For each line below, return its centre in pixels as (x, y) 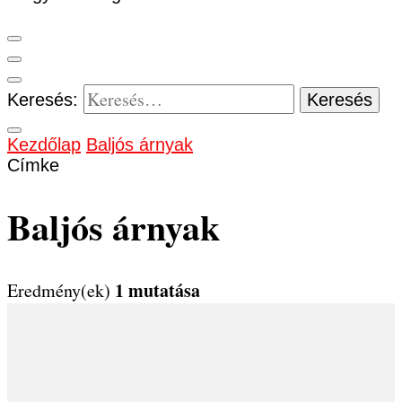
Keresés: (43, 100)
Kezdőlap (44, 144)
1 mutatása (157, 290)
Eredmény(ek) (61, 290)
